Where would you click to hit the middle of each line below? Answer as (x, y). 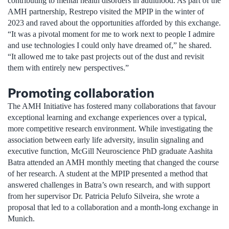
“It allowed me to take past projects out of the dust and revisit (106, 56)
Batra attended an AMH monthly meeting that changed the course (113, 163)
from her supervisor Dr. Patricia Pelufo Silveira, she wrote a (104, 196)
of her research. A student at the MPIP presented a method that (108, 174)
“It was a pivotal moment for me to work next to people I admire (111, 34)
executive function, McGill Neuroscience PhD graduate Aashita (110, 151)
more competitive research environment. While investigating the (110, 129)
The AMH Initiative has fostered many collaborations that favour (112, 106)
